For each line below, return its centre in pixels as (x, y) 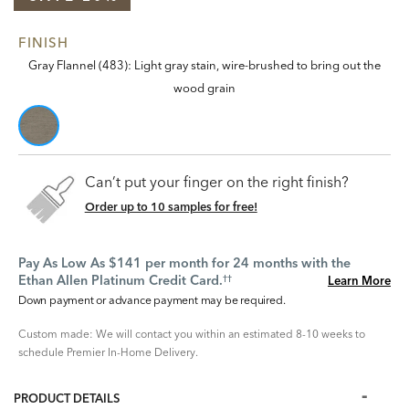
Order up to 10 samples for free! (171, 206)
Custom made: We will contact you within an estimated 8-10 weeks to (192, 334)
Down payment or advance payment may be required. (152, 300)
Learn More (359, 280)
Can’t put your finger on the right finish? (216, 182)
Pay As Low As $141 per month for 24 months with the (184, 263)
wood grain (204, 88)
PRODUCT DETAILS (67, 398)
